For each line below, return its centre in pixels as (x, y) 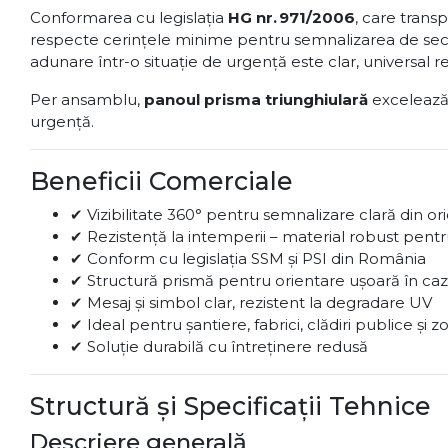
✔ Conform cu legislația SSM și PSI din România (248, 258)
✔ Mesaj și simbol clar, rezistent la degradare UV (251, 302)
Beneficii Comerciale (161, 181)
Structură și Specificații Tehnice (230, 406)
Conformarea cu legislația (129, 17)
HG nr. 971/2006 (291, 17)
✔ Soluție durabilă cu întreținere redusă (219, 346)
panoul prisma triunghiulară (256, 99)
